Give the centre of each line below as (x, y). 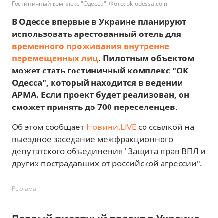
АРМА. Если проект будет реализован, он (100, 95)
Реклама (24, 189)
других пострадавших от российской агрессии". (107, 163)
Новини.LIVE (111, 127)
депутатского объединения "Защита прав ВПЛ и (109, 151)
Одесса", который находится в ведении (97, 82)
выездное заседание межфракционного (92, 139)
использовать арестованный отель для (96, 34)
